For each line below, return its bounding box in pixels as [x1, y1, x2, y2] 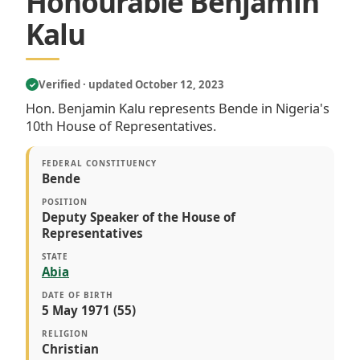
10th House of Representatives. [26, 117, 216, 135]
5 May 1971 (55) [42, 302, 136, 319]
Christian [42, 341, 99, 358]
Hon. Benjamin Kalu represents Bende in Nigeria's [26, 99, 329, 117]
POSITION [42, 196, 88, 208]
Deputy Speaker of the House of [42, 209, 235, 226]
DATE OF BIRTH [42, 289, 113, 301]
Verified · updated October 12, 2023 [39, 77, 224, 92]
